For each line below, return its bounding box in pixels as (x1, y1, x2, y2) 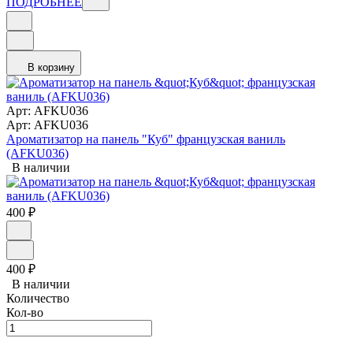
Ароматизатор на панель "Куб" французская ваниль (6, 132, 285, 147)
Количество (6, 292, 69, 306)
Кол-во (6, 306, 43, 320)
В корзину (28, 61, 75, 74)
